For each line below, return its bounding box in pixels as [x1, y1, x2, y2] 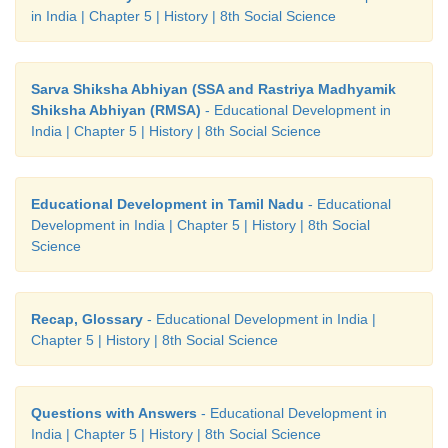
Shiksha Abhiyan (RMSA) [31, 101, 201, 118]
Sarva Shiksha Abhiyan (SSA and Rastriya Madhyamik [31, 80, 396, 97]
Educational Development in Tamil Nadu [31, 195, 304, 212]
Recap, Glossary [31, 310, 143, 327]
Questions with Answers [31, 404, 197, 421]
